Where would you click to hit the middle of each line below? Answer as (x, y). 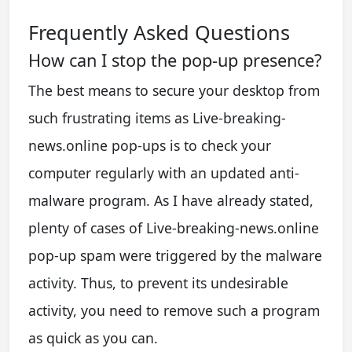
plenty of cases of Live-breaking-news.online (174, 227)
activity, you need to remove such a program (174, 310)
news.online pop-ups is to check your (150, 145)
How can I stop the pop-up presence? (175, 60)
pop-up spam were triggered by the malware (175, 255)
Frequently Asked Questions (159, 32)
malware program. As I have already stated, (171, 200)
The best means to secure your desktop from (174, 90)
